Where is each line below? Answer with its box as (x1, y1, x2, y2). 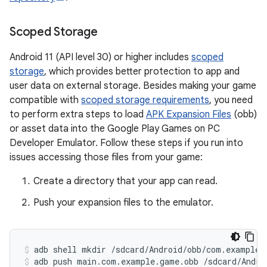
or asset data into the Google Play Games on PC (10, 123, 220, 135)
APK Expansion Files (146, 108, 231, 120)
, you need (209, 94, 253, 106)
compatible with (10, 94, 81, 106)
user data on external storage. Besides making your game (10, 80, 256, 92)
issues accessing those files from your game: (10, 151, 203, 163)
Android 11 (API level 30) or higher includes (10, 51, 191, 63)
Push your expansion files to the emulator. (33, 197, 213, 209)
